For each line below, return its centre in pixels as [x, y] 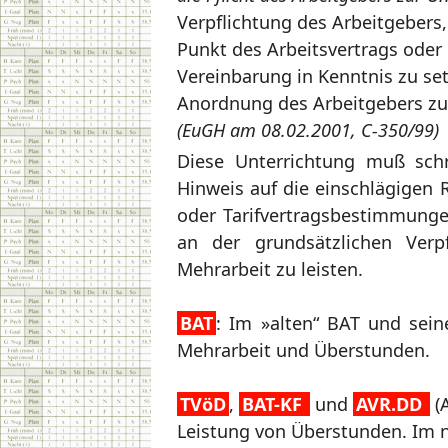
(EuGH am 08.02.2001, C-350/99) [308, 129]
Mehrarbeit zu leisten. [270, 268]
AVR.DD [391, 403]
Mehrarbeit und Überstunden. [303, 349]
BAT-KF [272, 403]
